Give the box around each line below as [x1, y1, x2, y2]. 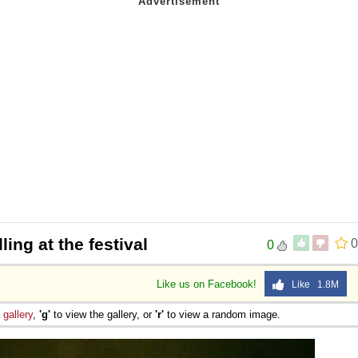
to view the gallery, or [50, 308, 155, 320]
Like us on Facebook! [157, 277, 260, 290]
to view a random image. [164, 308, 280, 320]
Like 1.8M [284, 278, 339, 290]
